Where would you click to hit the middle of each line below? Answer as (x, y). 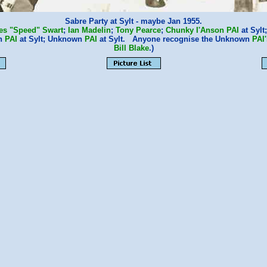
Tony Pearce (138, 30)
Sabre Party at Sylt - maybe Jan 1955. (133, 21)
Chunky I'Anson (195, 30)
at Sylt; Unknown (51, 39)
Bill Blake (131, 48)
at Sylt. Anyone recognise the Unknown (174, 39)
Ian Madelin (89, 30)
